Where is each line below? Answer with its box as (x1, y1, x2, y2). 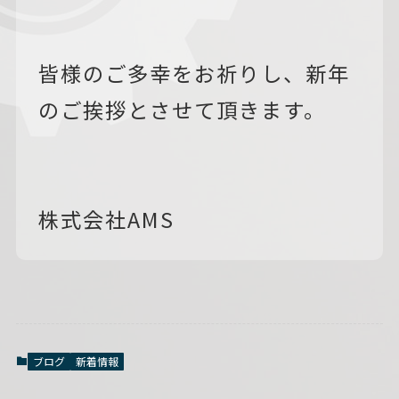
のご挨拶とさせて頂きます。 (37, 94, 326, 125)
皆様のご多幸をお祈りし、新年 (37, 57, 350, 88)
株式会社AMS (37, 203, 175, 234)
